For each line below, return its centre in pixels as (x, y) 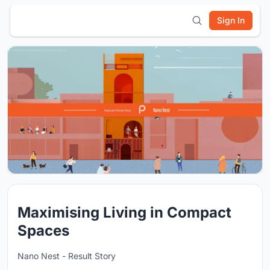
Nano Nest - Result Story (67, 256)
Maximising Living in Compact (124, 212)
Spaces (43, 231)
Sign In (231, 20)
